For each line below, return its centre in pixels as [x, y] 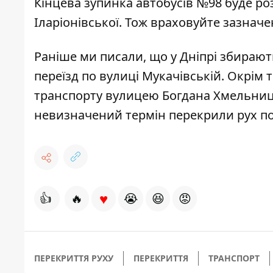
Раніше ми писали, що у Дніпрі [127, 57]
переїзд [56, 76]
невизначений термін [101, 115]
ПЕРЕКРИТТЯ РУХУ [74, 258]
